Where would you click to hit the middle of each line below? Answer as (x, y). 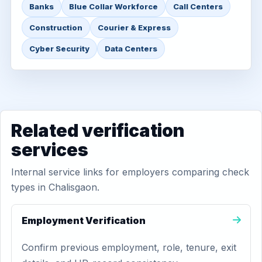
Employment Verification (84, 220)
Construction (56, 27)
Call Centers (198, 6)
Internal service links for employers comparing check (130, 172)
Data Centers (131, 49)
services (50, 150)
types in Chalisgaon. (55, 187)
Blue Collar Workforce (113, 6)
